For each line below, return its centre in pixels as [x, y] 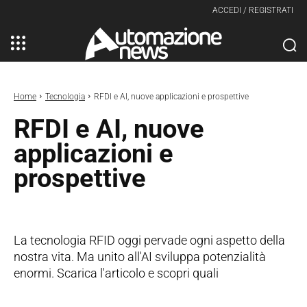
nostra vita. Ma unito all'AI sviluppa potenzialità [140, 256]
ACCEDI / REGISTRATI [253, 10]
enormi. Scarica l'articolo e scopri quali [116, 273]
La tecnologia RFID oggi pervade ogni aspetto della [149, 240]
